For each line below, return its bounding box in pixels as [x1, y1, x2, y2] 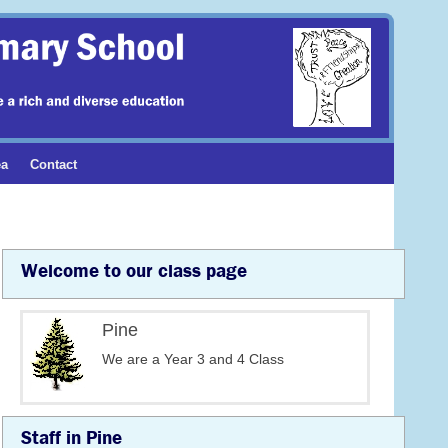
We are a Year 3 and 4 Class [101, 350, 284, 367]
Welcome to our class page [20, 259, 247, 284]
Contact [29, 156, 77, 172]
